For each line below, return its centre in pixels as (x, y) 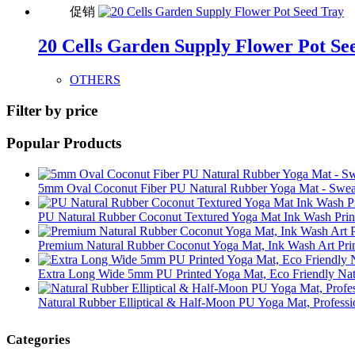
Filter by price (52, 111)
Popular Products (64, 143)
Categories (38, 340)
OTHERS (95, 80)
